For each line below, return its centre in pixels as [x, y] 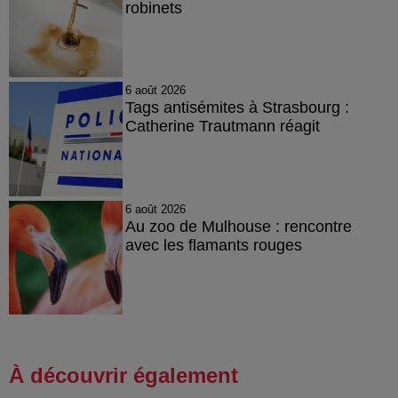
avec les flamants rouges [213, 245]
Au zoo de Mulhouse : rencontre [238, 226]
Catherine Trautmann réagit [222, 127]
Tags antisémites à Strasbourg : [237, 108]
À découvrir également [123, 376]
